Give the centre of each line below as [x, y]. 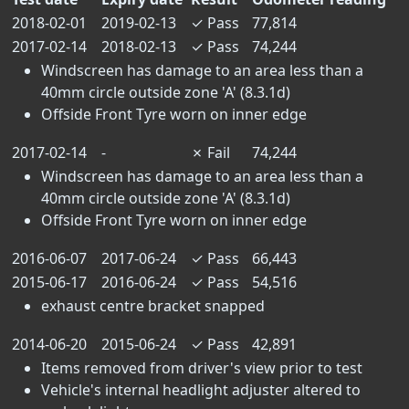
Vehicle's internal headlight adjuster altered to [201, 390]
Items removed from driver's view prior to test [202, 368]
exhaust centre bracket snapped [153, 306]
